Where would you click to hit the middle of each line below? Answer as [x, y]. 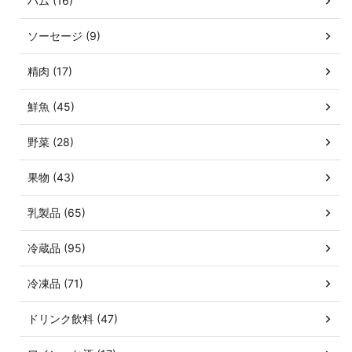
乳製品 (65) [57, 213]
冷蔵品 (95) [57, 248]
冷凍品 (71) [55, 283]
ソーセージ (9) [64, 36]
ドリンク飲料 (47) [73, 319]
